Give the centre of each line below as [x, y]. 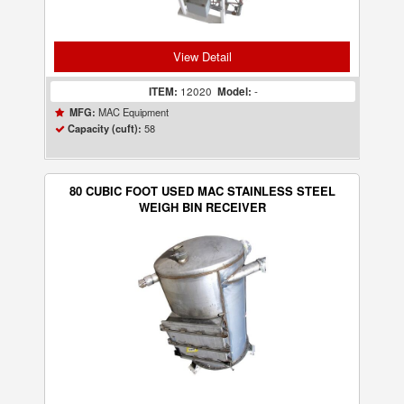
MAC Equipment [133, 112]
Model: [234, 92]
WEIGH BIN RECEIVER [202, 207]
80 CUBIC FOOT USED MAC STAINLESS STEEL [202, 191]
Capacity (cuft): [105, 129]
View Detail [202, 56]
